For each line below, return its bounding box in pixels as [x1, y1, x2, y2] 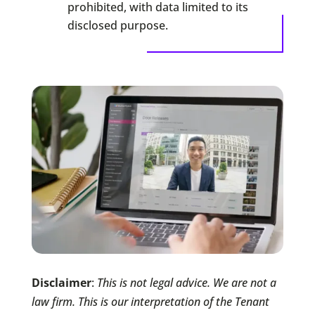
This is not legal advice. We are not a [96, 274, 276, 290]
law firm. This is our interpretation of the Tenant [31, 293, 269, 309]
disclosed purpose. [67, 17, 168, 33]
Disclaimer [31, 274, 91, 290]
